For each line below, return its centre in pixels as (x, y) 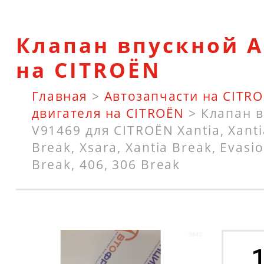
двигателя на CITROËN (108, 113)
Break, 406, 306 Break (106, 164)
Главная (60, 96)
